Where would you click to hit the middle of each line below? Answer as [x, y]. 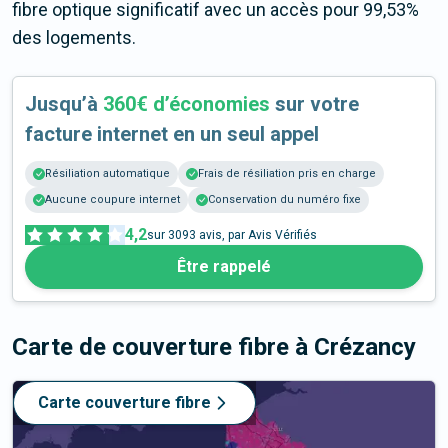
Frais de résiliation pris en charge [287, 174]
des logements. [74, 38]
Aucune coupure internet [112, 200]
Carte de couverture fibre [153, 347]
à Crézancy [355, 347]
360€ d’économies [186, 104]
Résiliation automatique [107, 174]
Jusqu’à [64, 104]
